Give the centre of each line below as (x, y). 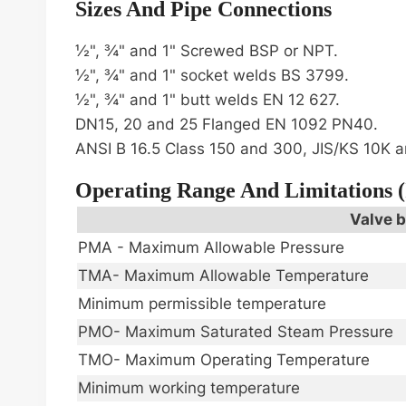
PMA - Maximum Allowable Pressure (211, 248)
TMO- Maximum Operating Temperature (224, 360)
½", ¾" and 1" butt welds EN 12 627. (208, 100)
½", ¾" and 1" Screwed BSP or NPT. (207, 51)
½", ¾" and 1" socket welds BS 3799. (212, 76)
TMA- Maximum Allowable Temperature (223, 276)
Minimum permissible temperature (202, 304)
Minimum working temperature (189, 388)
